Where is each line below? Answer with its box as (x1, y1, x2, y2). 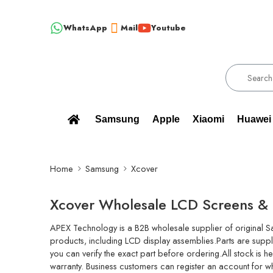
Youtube (151, 21, 186, 34)
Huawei (237, 114, 271, 124)
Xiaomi (193, 114, 224, 124)
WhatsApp (63, 21, 107, 34)
